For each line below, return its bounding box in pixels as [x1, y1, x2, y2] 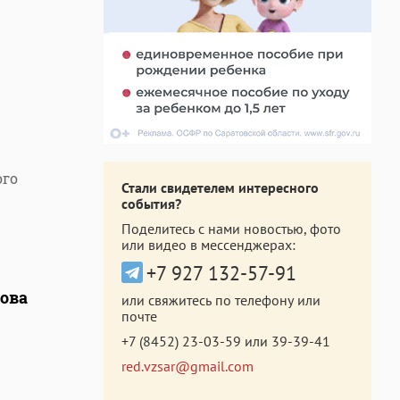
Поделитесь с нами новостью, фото [121, 220, 341, 237]
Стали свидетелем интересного [121, 179, 319, 196]
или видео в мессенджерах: [121, 236, 296, 254]
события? [121, 195, 181, 212]
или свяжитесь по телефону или [121, 291, 321, 309]
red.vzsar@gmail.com [121, 357, 254, 375]
